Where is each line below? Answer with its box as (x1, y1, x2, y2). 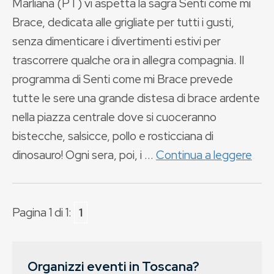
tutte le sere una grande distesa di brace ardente (12, 90, 260, 106)
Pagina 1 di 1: (12, 204, 74, 220)
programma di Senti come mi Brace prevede (12, 71, 233, 87)
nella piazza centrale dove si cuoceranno (12, 109, 217, 125)
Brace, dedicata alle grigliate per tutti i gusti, (12, 14, 234, 30)
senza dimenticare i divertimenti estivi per (12, 33, 221, 49)
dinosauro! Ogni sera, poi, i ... (12, 147, 154, 163)
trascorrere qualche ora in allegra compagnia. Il (12, 52, 244, 68)
